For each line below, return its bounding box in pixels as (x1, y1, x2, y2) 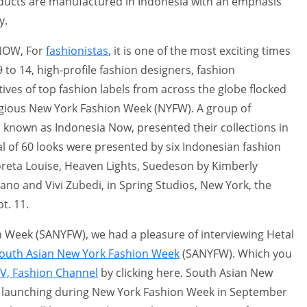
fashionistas (46, 42, 108, 58)
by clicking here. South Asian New (98, 265, 273, 280)
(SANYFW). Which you (180, 245, 292, 261)
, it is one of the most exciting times (108, 42, 291, 58)
